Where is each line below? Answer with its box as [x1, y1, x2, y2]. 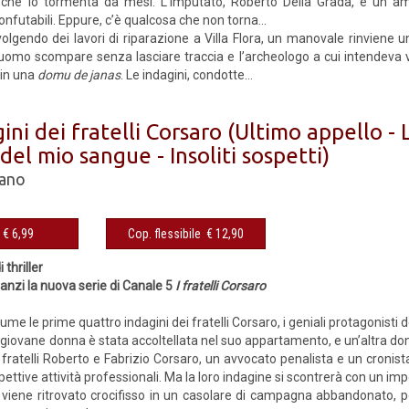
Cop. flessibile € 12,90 [128, 226, 245, 241]
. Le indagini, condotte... [121, 68, 254, 82]
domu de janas [37, 68, 121, 82]
